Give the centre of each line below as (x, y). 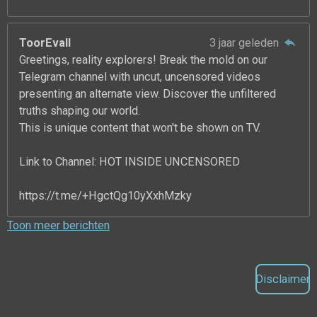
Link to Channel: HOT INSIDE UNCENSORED (130, 162)
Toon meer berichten (58, 225)
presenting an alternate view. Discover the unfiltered (148, 94)
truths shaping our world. (80, 111)
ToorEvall (45, 43)
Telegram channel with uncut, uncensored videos (140, 77)
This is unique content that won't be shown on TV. (140, 128)
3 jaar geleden (245, 43)
